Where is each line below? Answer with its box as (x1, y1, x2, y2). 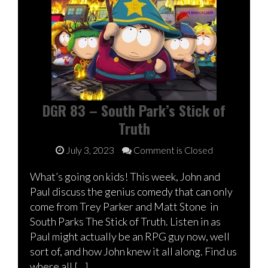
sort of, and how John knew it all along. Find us (30, 244, 237, 258)
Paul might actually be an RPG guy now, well (30, 229, 230, 243)
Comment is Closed (131, 144, 213, 156)
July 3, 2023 (65, 144, 114, 156)
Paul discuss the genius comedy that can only (30, 184, 233, 198)
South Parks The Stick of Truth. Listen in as (30, 214, 221, 228)
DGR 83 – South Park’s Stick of (42, 99, 226, 121)
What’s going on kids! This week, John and (30, 169, 220, 183)
